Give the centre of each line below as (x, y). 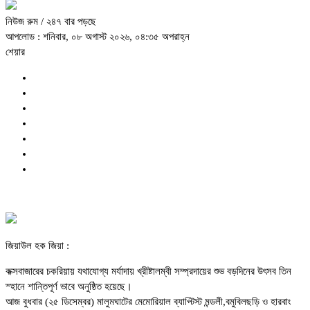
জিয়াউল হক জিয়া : (37, 246)
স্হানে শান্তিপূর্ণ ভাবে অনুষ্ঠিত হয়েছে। (69, 287)
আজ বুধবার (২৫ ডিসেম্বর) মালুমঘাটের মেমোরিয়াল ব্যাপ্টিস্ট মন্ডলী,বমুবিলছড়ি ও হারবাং (148, 302)
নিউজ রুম (23, 22)
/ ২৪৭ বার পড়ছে (69, 22)
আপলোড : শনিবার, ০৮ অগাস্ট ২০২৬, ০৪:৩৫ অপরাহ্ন (98, 37)
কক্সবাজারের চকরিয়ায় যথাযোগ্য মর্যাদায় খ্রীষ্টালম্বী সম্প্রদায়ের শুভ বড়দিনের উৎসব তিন (148, 272)
